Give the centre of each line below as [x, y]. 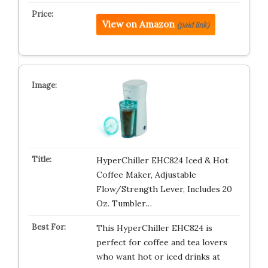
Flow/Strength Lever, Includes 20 [164, 189]
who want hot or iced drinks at [158, 257]
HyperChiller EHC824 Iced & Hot [162, 160]
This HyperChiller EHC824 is [154, 228]
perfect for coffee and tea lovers [162, 242]
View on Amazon [138, 24]
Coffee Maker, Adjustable [146, 175]
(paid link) [193, 25]
